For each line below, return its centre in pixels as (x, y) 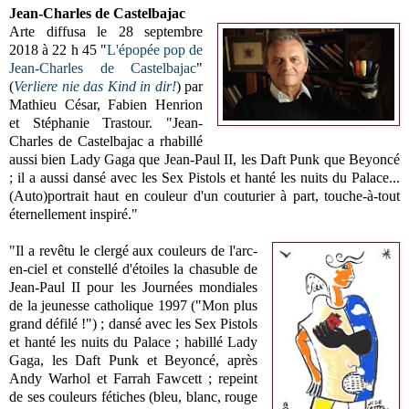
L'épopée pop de (155, 49)
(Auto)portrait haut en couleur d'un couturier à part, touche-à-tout (204, 195)
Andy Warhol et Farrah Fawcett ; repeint (134, 378)
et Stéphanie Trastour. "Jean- (106, 122)
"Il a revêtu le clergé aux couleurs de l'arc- (134, 250)
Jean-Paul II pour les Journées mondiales (134, 287)
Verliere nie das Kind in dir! (95, 86)
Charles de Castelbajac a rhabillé (106, 141)
